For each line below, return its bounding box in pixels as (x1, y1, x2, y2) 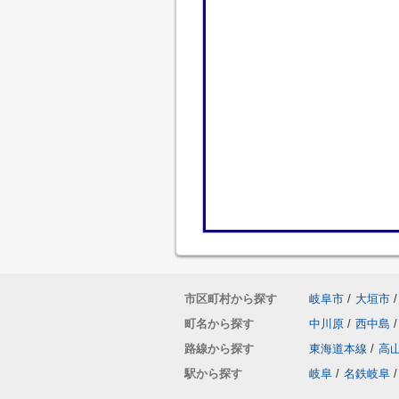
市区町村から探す (184, 292, 277, 305)
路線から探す (184, 342, 254, 355)
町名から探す (184, 317, 254, 330)
